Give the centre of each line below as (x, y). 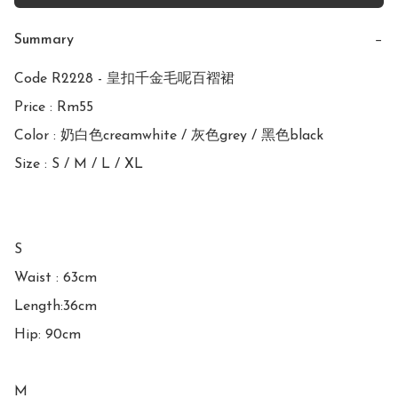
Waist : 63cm (56, 278)
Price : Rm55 (54, 107)
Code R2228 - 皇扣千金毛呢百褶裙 (124, 79)
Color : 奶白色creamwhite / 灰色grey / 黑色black (169, 135)
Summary (44, 40)
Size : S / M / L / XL (79, 164)
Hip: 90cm (48, 334)
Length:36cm (56, 306)
